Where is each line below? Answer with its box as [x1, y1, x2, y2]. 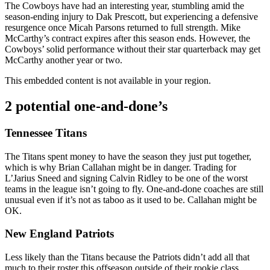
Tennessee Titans [5, 126, 87, 139]
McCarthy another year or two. [5, 55, 122, 66]
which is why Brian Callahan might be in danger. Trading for [5, 162, 236, 172]
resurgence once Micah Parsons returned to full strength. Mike [5, 22, 240, 33]
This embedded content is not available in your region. [5, 75, 211, 86]
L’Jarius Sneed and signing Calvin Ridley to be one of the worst [5, 172, 248, 183]
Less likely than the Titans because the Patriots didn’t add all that [5, 252, 250, 263]
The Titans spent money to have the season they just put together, [5, 151, 251, 162]
